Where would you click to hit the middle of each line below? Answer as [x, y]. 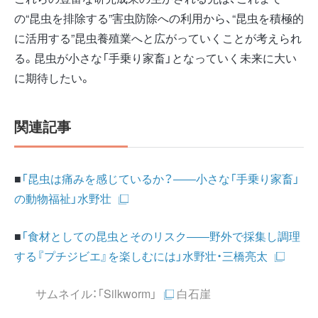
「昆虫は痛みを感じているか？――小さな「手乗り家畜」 [160, 178]
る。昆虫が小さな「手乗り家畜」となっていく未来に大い [155, 57]
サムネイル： [66, 293]
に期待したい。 [53, 77]
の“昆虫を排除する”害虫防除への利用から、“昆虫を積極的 [159, 18]
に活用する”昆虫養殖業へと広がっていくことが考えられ [158, 38]
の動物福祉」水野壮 [63, 198]
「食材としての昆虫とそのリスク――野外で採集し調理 [161, 236]
